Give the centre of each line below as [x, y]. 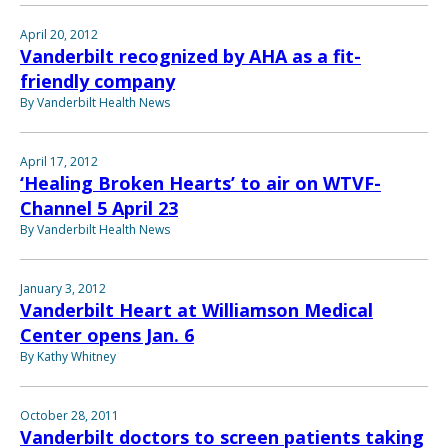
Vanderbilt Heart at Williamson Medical [196, 310]
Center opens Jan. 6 [107, 335]
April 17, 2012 [59, 162]
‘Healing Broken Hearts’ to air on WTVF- [200, 183]
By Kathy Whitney [68, 357]
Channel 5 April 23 [99, 208]
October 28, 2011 [69, 416]
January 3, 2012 [63, 289]
